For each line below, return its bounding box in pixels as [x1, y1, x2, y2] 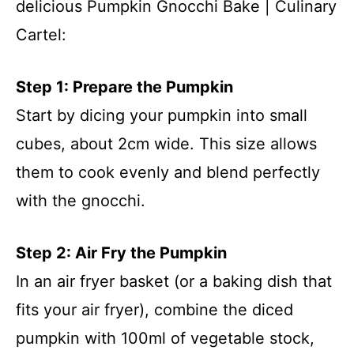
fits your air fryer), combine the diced [16, 299, 293, 319]
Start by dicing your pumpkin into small [16, 105, 307, 125]
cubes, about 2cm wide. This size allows [16, 134, 317, 153]
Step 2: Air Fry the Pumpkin [16, 243, 227, 262]
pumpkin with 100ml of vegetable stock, [16, 328, 314, 348]
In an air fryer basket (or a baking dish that [16, 271, 332, 291]
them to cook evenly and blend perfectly [16, 162, 320, 182]
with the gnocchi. [16, 190, 145, 210]
